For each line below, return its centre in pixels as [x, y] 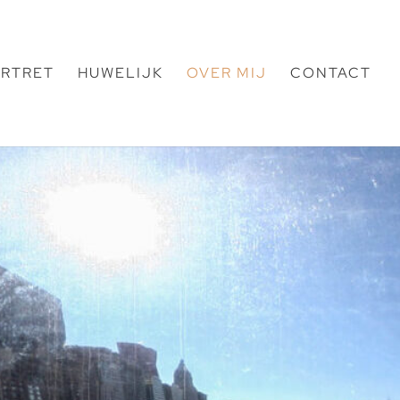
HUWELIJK [121, 73]
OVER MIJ [227, 73]
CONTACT [331, 73]
